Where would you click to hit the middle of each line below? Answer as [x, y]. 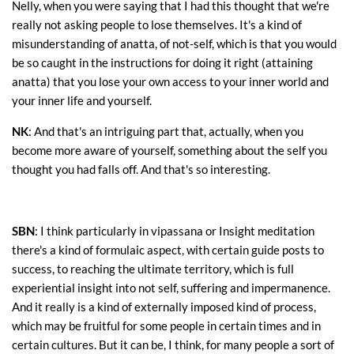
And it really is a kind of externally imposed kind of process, [164, 307]
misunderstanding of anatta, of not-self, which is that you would [174, 44]
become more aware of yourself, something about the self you [169, 151]
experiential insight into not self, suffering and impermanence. [171, 288]
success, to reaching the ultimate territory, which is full [153, 269]
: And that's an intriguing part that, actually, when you [166, 132]
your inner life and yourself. [82, 101]
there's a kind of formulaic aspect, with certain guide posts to [168, 250]
